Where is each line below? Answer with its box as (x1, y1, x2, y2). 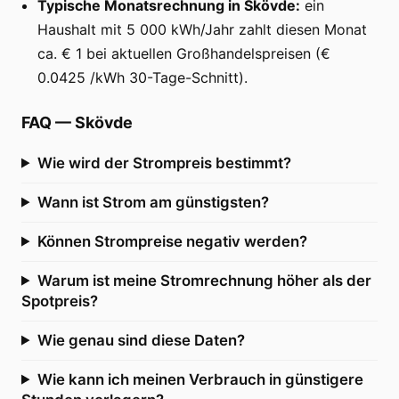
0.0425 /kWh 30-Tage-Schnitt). (37, 68, 248, 86)
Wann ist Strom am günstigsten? (37, 192, 269, 211)
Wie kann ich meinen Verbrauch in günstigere (37, 370, 363, 388)
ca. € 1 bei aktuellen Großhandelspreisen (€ (37, 44, 330, 62)
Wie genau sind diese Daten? (37, 330, 245, 349)
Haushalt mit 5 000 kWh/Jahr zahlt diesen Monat (37, 20, 367, 38)
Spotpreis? (21, 291, 98, 310)
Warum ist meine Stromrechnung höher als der (37, 271, 371, 289)
